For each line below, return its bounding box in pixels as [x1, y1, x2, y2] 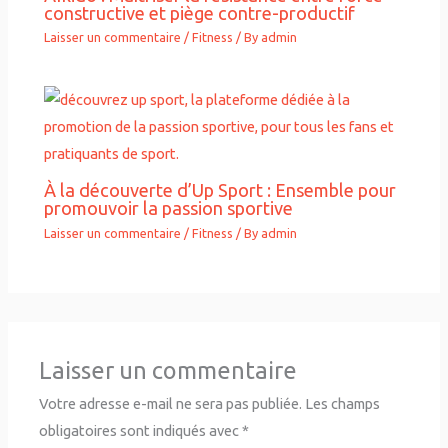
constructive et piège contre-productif [44, 2, 356, 23]
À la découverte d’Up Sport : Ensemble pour [44, 180, 397, 201]
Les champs [305, 395, 381, 413]
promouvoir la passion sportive [44, 198, 294, 219]
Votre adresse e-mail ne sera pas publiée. [39, 395, 303, 413]
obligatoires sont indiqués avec [39, 422, 243, 440]
